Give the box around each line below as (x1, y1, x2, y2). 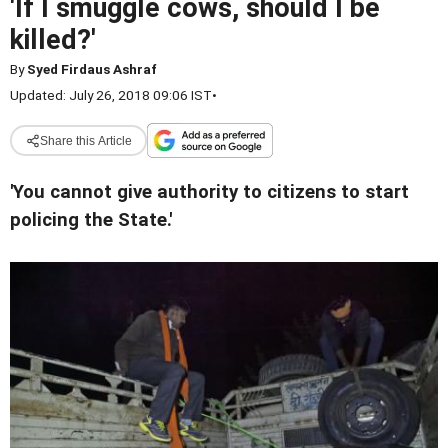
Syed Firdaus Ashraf (27, 61, 157, 77)
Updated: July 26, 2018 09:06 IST (10, 87, 212, 103)
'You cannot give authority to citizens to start (10, 181, 409, 203)
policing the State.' (10, 209, 172, 231)
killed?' (10, 24, 96, 56)
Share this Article (39, 133, 132, 148)
